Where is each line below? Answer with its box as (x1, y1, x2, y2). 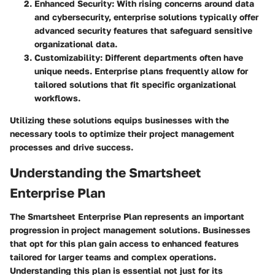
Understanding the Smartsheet (10, 165, 201, 181)
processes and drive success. (10, 142, 133, 153)
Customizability (34, 52, 100, 63)
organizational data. (34, 39, 117, 50)
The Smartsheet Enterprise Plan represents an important (10, 211, 244, 222)
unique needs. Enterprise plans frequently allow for (34, 66, 248, 77)
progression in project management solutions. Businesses (10, 224, 250, 235)
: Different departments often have (100, 52, 243, 63)
